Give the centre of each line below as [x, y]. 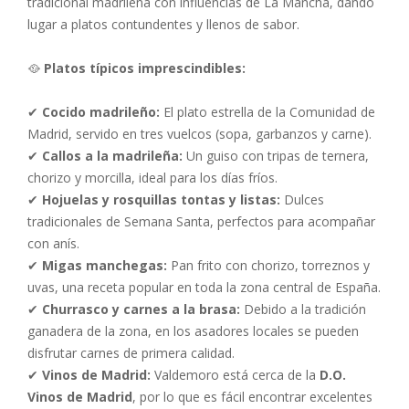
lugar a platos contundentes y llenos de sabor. [163, 24]
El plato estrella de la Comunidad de [267, 112]
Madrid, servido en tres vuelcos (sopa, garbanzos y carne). [199, 134]
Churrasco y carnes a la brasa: [141, 309]
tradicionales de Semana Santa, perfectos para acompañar [201, 221]
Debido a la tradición [303, 309]
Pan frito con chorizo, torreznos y [268, 265]
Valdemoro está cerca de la [235, 375]
